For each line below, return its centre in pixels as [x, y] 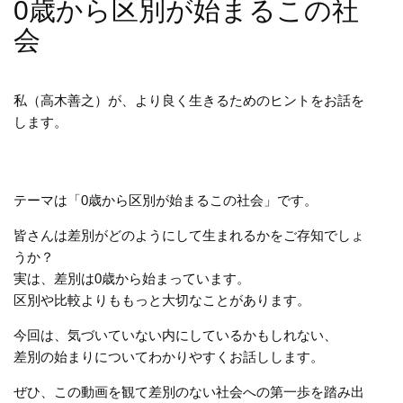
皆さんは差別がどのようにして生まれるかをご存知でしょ [189, 236]
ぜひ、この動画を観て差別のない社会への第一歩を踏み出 [189, 392]
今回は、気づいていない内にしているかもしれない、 [175, 336]
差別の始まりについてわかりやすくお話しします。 [169, 357]
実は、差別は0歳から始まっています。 [132, 279]
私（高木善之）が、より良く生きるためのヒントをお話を [189, 101]
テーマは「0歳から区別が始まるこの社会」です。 [166, 201]
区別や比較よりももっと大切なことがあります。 [162, 300]
